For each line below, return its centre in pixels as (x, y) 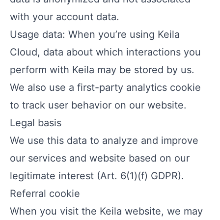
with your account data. (65, 17)
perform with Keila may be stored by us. (102, 70)
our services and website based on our (100, 158)
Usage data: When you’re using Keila (95, 34)
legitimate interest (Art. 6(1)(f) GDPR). (97, 176)
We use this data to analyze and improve (104, 140)
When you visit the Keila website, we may (106, 211)
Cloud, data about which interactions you (105, 52)
